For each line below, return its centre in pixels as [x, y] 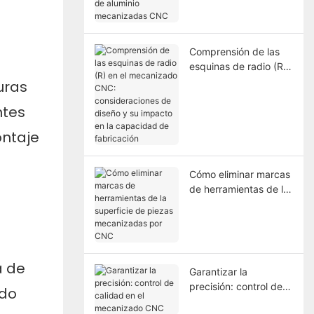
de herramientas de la [239, 189]
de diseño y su [222, 110]
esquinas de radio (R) [238, 66]
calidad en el [218, 301]
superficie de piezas [235, 203]
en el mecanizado [229, 81]
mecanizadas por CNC [241, 218]
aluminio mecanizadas [239, 13]
